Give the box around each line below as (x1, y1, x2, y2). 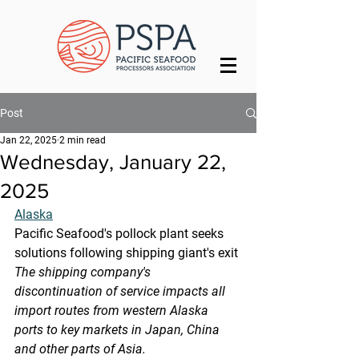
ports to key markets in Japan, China (14, 322, 223, 337)
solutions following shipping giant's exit (14, 245, 238, 260)
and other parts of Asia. (14, 341, 146, 357)
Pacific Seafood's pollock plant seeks (14, 226, 227, 241)
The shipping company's (14, 264, 154, 280)
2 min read (59, 135, 106, 146)
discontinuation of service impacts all (14, 284, 228, 299)
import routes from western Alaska (14, 303, 212, 318)
